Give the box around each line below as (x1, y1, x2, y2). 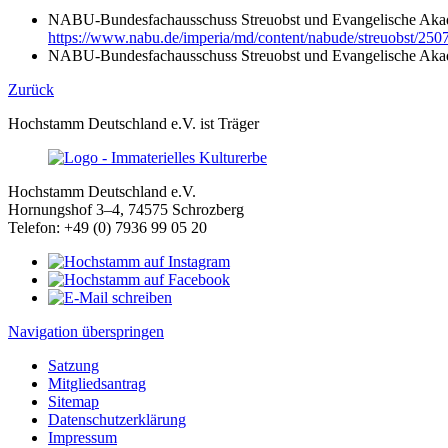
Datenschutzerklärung (48, 411, 186, 428)
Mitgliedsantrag (48, 375, 146, 392)
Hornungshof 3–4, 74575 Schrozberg (8, 201, 244, 218)
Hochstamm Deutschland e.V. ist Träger (8, 115, 259, 132)
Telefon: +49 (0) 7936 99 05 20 (8, 219, 207, 236)
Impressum (48, 429, 117, 446)
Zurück (8, 81, 54, 98)
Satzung (48, 357, 99, 374)
